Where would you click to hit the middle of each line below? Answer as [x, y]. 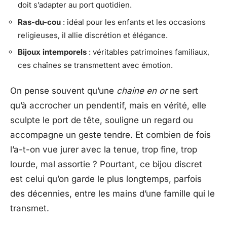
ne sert [183, 90]
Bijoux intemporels [52, 52]
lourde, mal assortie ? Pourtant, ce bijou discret [106, 164]
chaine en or [142, 90]
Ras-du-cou [39, 22]
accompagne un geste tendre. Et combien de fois [110, 135]
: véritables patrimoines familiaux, [148, 52]
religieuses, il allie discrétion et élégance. [93, 35]
